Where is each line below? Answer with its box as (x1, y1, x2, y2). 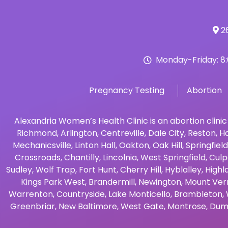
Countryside (56, 188, 105, 200)
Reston (187, 127, 216, 139)
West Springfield (140, 151, 206, 163)
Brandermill (89, 176, 135, 188)
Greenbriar (10, 200, 55, 212)
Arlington (60, 127, 97, 139)
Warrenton (9, 188, 53, 200)
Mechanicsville (13, 139, 71, 151)
